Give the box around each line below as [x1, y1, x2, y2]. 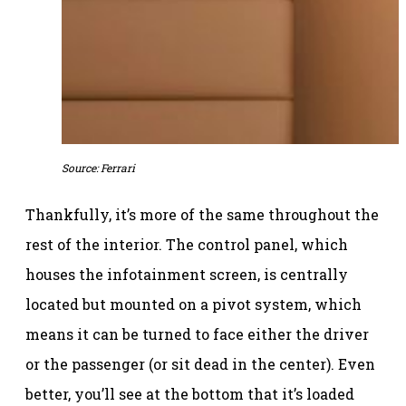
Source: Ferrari [62, 160, 135, 176]
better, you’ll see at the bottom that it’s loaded [25, 384, 354, 404]
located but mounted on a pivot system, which [25, 295, 362, 314]
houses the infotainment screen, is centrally [25, 265, 348, 285]
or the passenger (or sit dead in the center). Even [25, 354, 375, 374]
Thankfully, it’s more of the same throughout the [25, 205, 379, 225]
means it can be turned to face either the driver [25, 324, 369, 344]
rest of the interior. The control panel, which [25, 235, 348, 255]
